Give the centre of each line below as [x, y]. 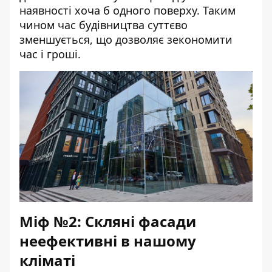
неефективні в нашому [108, 241]
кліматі [47, 260]
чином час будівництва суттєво [104, 25]
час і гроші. [50, 54]
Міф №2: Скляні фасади [108, 221]
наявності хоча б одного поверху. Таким [127, 10]
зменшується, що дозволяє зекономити [126, 39]
